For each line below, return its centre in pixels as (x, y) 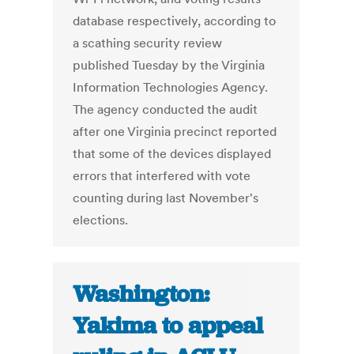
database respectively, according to (175, 21)
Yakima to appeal (168, 326)
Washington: (141, 294)
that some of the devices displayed (172, 154)
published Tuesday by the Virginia (169, 65)
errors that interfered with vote (162, 176)
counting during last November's (166, 198)
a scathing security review (148, 43)
